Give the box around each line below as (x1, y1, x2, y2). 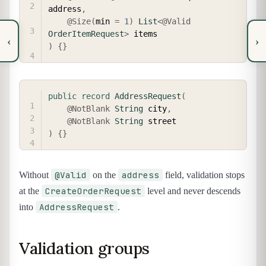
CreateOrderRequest (45, 185, 141, 197)
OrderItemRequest (48, 29, 124, 39)
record (81, 91, 110, 101)
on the (90, 169, 118, 180)
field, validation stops (163, 169, 245, 180)
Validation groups (19, 237, 150, 258)
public (48, 91, 77, 101)
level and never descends (145, 185, 240, 196)
